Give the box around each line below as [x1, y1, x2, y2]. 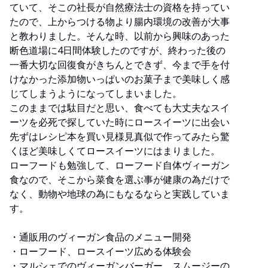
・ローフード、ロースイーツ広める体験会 [10, 244, 191, 258]
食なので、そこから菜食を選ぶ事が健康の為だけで [10, 172, 230, 186]
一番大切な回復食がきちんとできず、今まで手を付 [10, 57, 230, 71]
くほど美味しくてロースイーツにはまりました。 [10, 144, 220, 157]
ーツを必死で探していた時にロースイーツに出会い [10, 115, 230, 129]
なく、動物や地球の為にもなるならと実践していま [10, 187, 230, 200]
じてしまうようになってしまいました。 [10, 86, 182, 100]
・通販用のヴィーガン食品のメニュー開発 [10, 230, 191, 243]
